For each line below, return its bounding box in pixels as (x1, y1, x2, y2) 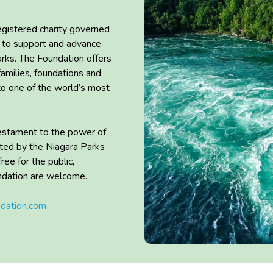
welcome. (43, 169, 87, 183)
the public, (29, 155, 74, 169)
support (13, 37, 46, 51)
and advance (46, 37, 101, 51)
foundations (34, 66, 83, 80)
